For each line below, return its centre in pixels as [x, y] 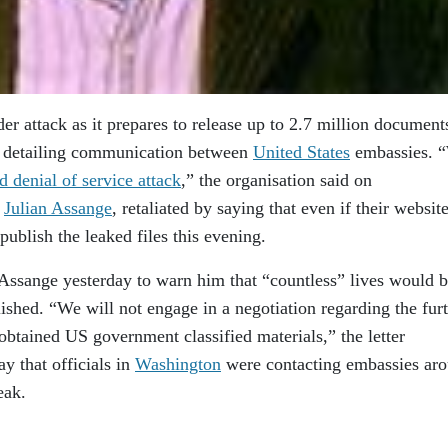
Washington [178, 364]
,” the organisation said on [276, 180]
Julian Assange [58, 208]
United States [301, 152]
